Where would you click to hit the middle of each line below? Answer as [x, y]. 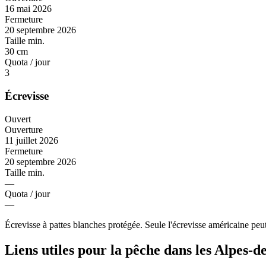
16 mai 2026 [28, 9]
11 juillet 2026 [31, 140]
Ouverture [24, 129]
